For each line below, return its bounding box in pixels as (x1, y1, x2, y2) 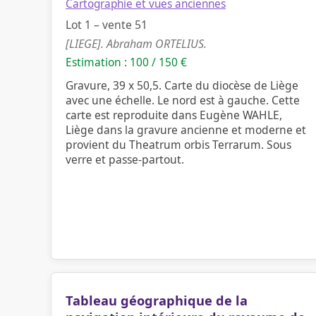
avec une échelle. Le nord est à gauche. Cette (66, 92, 300, 108)
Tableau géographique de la (66, 292, 248, 309)
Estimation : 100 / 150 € (66, 54, 187, 70)
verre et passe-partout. (66, 152, 184, 167)
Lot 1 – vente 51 (66, 17, 147, 32)
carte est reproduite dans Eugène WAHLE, (66, 107, 282, 123)
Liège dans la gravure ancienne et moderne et (66, 122, 306, 138)
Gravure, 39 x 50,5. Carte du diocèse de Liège (66, 78, 298, 93)
